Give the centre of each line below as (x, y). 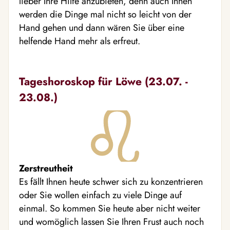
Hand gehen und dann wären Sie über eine (102, 27)
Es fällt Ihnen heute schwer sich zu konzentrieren (111, 181)
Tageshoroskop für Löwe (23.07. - (103, 81)
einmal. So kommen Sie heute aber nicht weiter (110, 208)
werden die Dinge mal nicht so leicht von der (105, 14)
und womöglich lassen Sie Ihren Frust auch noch (111, 222)
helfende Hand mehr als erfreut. (80, 41)
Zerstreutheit (46, 168)
